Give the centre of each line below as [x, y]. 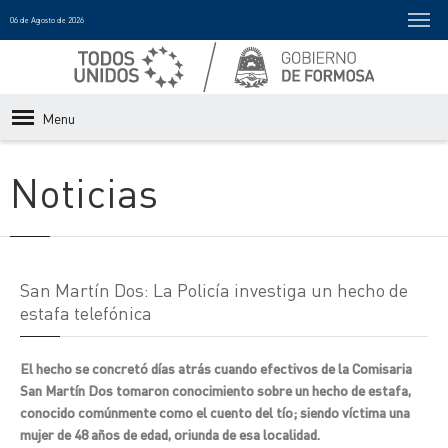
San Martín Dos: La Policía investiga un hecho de [214, 289]
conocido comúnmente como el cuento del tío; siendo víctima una [215, 412]
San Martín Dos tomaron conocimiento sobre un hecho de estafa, [215, 390]
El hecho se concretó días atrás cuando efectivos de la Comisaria [216, 368]
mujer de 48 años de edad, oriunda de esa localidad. [170, 434]
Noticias [84, 191]
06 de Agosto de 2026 [47, 20]
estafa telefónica [86, 312]
